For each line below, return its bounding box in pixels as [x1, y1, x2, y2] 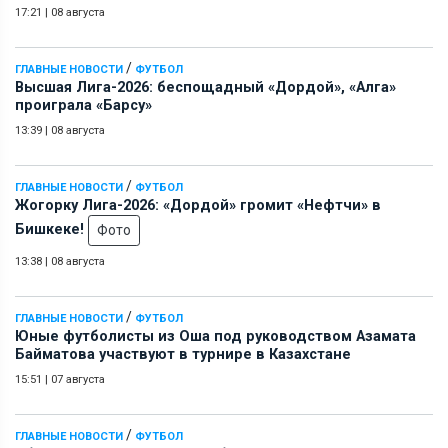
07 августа [51, 372, 105, 386]
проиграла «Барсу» [15, 96, 152, 114]
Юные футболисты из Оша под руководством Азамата [15, 327, 416, 345]
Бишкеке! [15, 220, 88, 238]
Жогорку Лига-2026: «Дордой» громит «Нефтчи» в [15, 196, 381, 214]
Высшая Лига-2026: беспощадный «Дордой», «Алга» [15, 78, 396, 96]
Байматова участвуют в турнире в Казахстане [15, 345, 351, 363]
